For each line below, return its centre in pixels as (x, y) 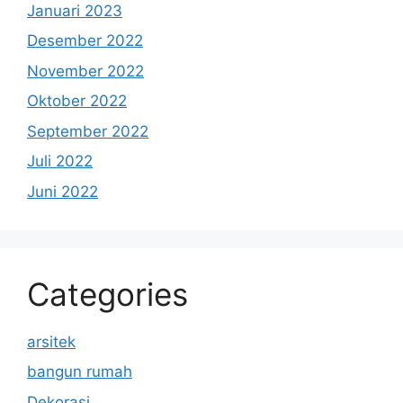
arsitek (51, 341)
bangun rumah (80, 372)
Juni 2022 (63, 191)
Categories (107, 294)
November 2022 (85, 71)
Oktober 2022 (77, 101)
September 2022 (88, 131)
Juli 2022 (60, 161)
